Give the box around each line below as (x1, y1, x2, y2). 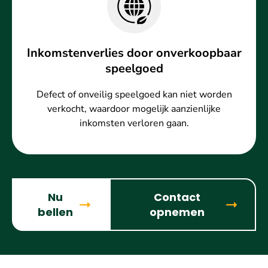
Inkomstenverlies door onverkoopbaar (26, 45, 242, 62)
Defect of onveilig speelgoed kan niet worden (36, 88, 232, 102)
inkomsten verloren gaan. (79, 117, 189, 130)
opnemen (150, 205, 205, 220)
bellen (37, 205, 73, 220)
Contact (154, 190, 201, 205)
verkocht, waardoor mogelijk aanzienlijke (47, 102, 221, 116)
